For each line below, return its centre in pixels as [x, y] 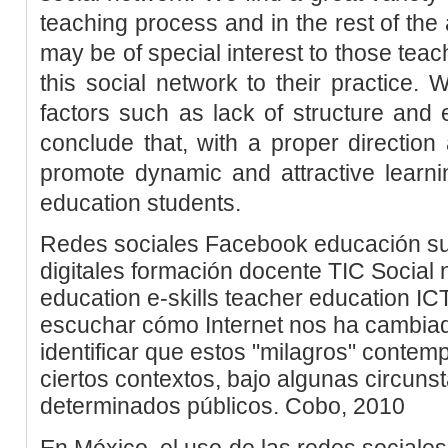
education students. [140, 202]
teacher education [317, 297]
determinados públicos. [159, 405]
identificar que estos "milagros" [198, 351]
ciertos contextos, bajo [155, 378]
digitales [82, 270]
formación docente [226, 270]
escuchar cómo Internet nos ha [199, 324]
